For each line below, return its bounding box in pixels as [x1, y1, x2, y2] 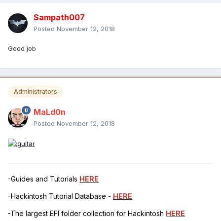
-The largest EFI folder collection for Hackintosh [8, 209, 166, 218]
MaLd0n [34, 107, 66, 117]
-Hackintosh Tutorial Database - [8, 191, 113, 200]
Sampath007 [34, 12, 85, 22]
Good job [8, 44, 36, 52]
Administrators [14, 87, 57, 95]
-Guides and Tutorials [8, 174, 79, 183]
